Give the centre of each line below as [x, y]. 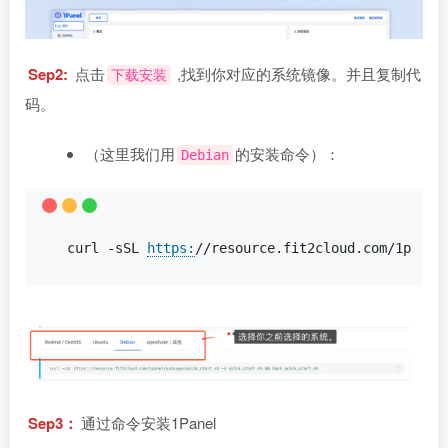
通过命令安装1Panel [148, 423]
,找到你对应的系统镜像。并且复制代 [297, 73]
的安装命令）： [287, 153]
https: [171, 247]
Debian [205, 154]
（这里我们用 [130, 153]
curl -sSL [107, 247]
